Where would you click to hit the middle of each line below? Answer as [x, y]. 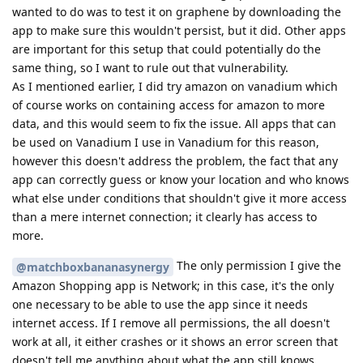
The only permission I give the [257, 265]
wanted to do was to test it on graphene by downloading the [177, 11]
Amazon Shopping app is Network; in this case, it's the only [173, 285]
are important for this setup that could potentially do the [167, 49]
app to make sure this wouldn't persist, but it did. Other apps [179, 30]
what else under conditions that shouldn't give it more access [179, 198]
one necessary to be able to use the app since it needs [160, 304]
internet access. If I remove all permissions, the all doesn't [171, 322]
